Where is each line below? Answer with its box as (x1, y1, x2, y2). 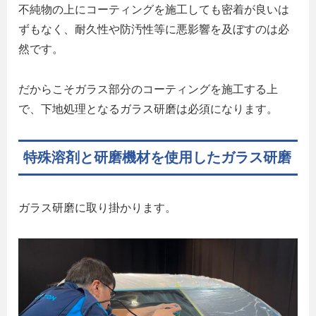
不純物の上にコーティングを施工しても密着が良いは (18, 4, 289, 16)
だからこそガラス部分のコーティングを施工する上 (18, 83, 278, 96)
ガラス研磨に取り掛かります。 (18, 202, 176, 214)
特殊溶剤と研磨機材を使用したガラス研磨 (23, 149, 291, 165)
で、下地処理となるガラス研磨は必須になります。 (18, 103, 278, 116)
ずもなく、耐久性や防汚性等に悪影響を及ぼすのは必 (18, 23, 289, 36)
